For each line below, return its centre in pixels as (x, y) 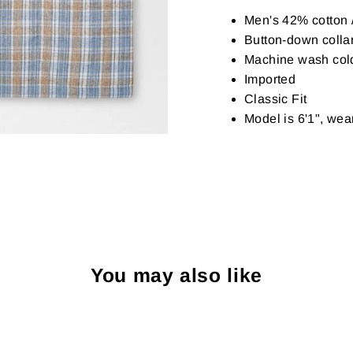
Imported (270, 79)
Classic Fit (276, 98)
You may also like (176, 275)
